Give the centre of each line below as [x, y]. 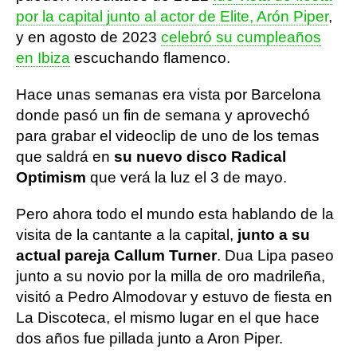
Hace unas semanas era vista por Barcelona [169, 94]
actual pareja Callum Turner [116, 255]
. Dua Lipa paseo [275, 255]
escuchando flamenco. [150, 58]
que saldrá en [63, 157]
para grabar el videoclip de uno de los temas [168, 136]
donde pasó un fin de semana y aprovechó [163, 115]
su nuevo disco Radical [198, 157]
